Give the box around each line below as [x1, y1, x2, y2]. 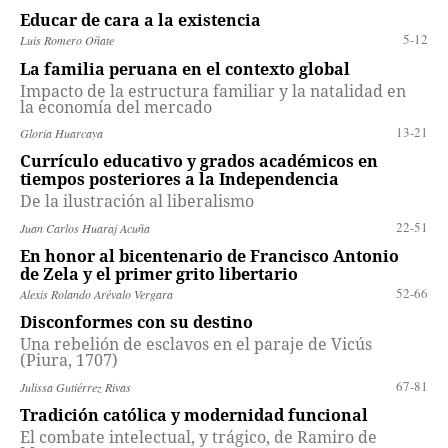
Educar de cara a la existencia [19, 8, 261, 31]
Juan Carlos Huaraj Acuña [19, 219, 150, 236]
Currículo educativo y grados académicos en [19, 150, 378, 173]
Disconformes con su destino [19, 311, 253, 334]
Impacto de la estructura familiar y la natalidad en [19, 79, 406, 102]
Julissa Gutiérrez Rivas [19, 378, 131, 395]
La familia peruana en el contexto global [19, 57, 350, 80]
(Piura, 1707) [19, 349, 118, 372]
